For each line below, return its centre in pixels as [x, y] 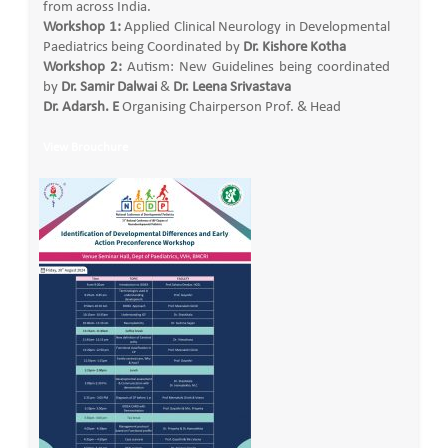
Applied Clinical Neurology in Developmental [255, 27]
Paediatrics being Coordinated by [143, 47]
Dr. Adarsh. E [81, 107]
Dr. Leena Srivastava [232, 87]
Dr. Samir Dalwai [109, 87]
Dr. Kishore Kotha [294, 47]
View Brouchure [85, 147]
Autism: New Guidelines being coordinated [256, 67]
